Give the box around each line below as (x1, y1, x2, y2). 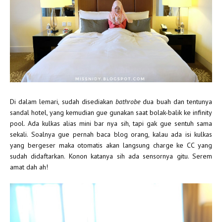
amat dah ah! (10, 163, 48, 172)
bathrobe (115, 97, 141, 107)
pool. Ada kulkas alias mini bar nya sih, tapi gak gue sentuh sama (10, 119, 212, 128)
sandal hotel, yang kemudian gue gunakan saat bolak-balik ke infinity (10, 108, 212, 117)
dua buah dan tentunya (140, 97, 213, 107)
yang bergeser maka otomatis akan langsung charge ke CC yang (10, 141, 212, 150)
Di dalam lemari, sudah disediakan (10, 97, 116, 107)
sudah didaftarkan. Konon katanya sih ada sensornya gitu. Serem (10, 152, 212, 161)
